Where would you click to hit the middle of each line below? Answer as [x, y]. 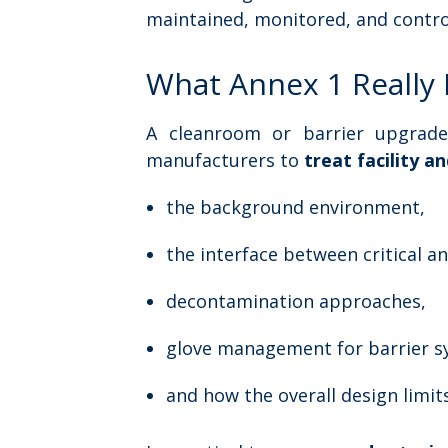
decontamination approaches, [296, 300]
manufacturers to [225, 159]
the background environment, [295, 206]
